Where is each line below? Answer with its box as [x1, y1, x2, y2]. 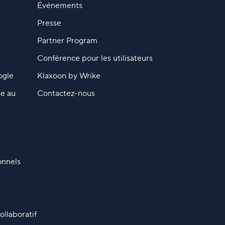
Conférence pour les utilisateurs [37, 53, 153, 63]
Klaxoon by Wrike [37, 70, 100, 81]
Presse [37, 18, 61, 28]
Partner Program [37, 35, 97, 46]
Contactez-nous [37, 88, 95, 98]
